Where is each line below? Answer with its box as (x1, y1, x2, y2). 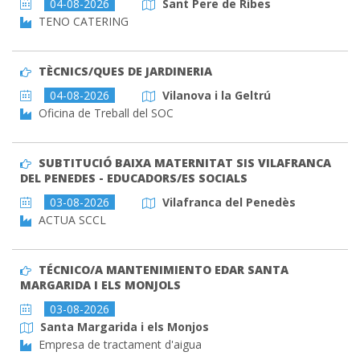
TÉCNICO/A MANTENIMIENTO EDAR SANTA (38, 262, 288, 278)
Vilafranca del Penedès (162, 194, 296, 211)
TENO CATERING (35, 14, 129, 30)
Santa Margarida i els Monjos (39, 319, 209, 335)
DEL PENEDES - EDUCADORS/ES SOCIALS (20, 170, 247, 186)
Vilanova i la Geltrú (162, 88, 271, 104)
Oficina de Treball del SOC (35, 105, 174, 121)
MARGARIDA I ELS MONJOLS (20, 277, 181, 293)
